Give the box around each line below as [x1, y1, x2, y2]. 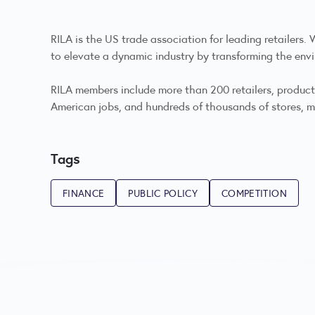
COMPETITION [221, 186, 287, 200]
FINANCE [63, 186, 105, 200]
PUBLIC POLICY [128, 186, 198, 200]
